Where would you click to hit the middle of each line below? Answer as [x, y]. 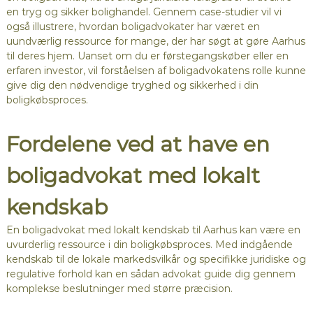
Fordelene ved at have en [138, 145]
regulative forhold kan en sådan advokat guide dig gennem [151, 274]
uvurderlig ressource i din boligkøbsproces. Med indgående [149, 245]
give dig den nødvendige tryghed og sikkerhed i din [132, 86]
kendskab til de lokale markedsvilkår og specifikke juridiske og [156, 260]
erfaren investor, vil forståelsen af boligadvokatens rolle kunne [156, 71]
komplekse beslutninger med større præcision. [119, 289]
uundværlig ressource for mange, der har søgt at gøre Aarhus [155, 42]
